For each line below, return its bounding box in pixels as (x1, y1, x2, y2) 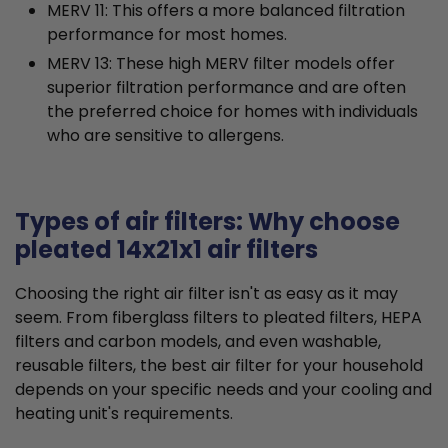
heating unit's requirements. (15, 402, 233, 426)
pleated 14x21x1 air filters (15, 233, 318, 267)
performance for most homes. (47, 23, 287, 47)
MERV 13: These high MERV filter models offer (47, 52, 395, 76)
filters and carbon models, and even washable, (15, 330, 381, 354)
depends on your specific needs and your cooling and (15, 378, 432, 402)
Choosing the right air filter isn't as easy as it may (15, 282, 398, 306)
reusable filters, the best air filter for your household (15, 354, 423, 378)
